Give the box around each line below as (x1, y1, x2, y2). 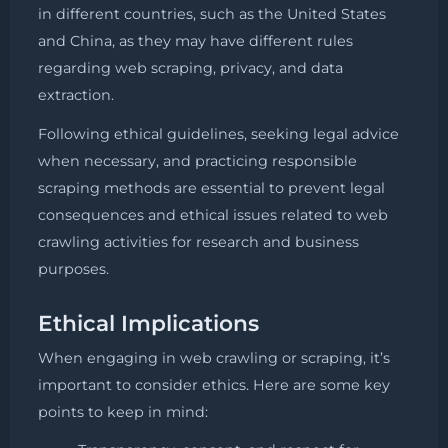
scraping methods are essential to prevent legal (38, 178, 385, 197)
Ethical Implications (38, 309, 259, 336)
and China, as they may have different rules (38, 31, 353, 50)
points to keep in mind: (38, 403, 208, 422)
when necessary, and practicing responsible (38, 151, 357, 170)
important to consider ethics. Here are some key (38, 376, 390, 395)
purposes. (38, 259, 109, 278)
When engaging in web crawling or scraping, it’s (38, 349, 390, 368)
